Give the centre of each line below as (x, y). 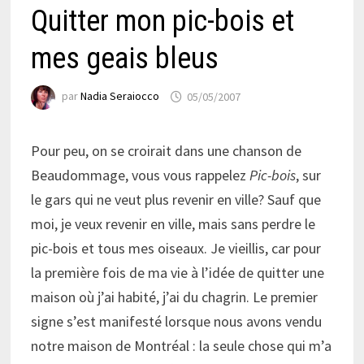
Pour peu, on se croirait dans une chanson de (166, 151)
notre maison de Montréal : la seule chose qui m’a (181, 346)
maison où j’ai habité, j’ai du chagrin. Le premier (174, 297)
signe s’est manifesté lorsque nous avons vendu (176, 322)
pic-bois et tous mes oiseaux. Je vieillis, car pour (175, 249)
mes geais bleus (124, 59)
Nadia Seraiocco (119, 96)
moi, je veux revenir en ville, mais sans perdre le (173, 224)
